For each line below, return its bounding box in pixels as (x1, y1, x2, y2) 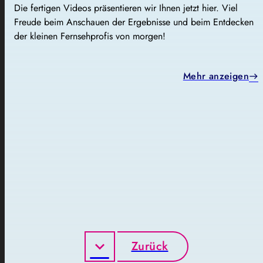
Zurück (131, 237, 168, 255)
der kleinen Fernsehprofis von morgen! (14, 29, 166, 43)
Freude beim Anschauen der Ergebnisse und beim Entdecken (14, 15, 254, 29)
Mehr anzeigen (183, 69, 249, 83)
